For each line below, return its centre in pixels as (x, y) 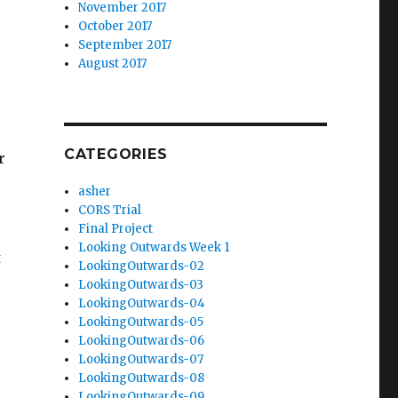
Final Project (116, 228)
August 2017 (113, 63)
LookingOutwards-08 (142, 378)
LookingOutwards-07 (141, 359)
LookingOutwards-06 (142, 340)
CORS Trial (110, 210)
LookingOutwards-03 (141, 284)
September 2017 (125, 44)
